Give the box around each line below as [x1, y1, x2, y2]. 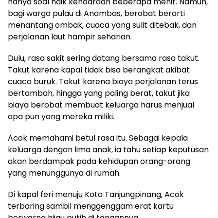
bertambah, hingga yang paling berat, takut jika [8, 87, 190, 99]
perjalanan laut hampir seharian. [8, 31, 132, 42]
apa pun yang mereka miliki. [8, 110, 114, 122]
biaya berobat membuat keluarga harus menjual [8, 99, 194, 110]
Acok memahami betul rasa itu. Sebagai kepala [8, 132, 188, 144]
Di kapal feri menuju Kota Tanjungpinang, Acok [8, 188, 184, 200]
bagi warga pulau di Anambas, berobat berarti [8, 7, 185, 19]
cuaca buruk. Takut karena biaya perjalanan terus [8, 75, 198, 87]
